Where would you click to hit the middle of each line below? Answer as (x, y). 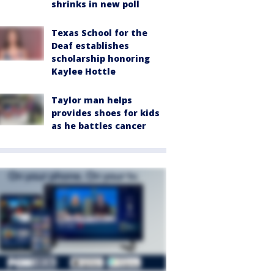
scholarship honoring (101, 59)
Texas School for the (99, 33)
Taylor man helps (92, 100)
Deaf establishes (90, 46)
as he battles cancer (99, 126)
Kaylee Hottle (83, 72)
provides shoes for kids (106, 113)
